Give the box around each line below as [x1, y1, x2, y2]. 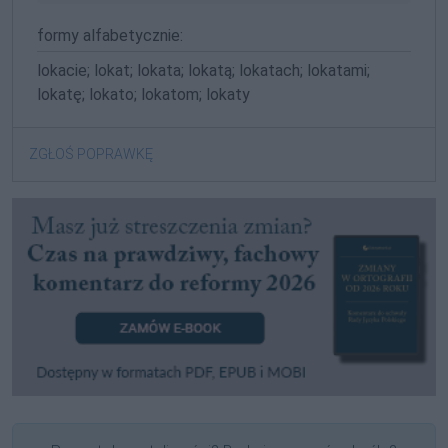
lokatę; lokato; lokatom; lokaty [37, 84, 250, 104]
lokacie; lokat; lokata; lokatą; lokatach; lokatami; [37, 60, 370, 80]
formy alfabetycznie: [37, 25, 183, 45]
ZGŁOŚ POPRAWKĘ [29, 145, 153, 162]
